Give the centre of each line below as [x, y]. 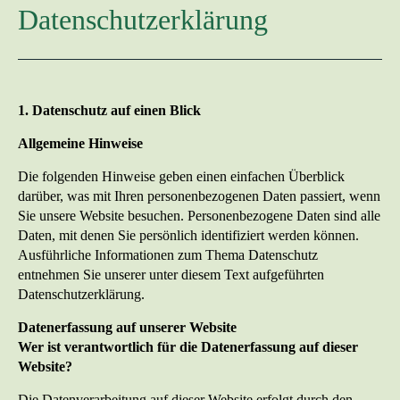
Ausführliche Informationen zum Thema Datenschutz [168, 255]
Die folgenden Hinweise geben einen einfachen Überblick [181, 177]
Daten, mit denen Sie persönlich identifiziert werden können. [188, 236]
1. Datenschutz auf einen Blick [109, 111]
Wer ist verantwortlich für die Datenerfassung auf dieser [188, 347]
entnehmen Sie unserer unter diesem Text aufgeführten [171, 275]
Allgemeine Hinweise [80, 144]
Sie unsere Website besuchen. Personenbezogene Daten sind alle [199, 216]
